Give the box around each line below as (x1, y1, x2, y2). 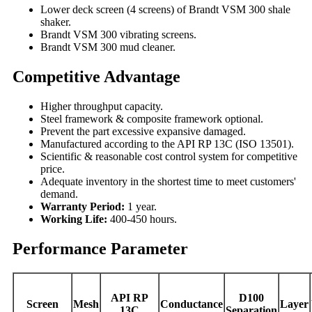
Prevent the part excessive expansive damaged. (40, 125, 246, 138)
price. (40, 163, 65, 175)
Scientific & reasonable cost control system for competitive (40, 150, 297, 163)
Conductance (160, 297, 223, 310)
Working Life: (40, 213, 110, 226)
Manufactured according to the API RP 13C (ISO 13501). (40, 138, 294, 150)
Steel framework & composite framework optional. (40, 113, 263, 125)
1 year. (127, 201, 157, 213)
